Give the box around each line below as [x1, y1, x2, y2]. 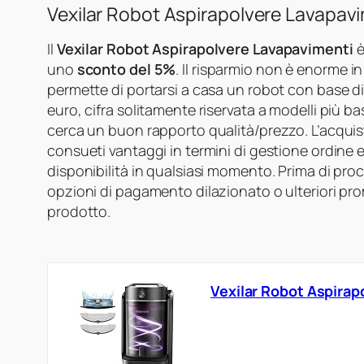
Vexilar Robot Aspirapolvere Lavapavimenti [56, 39, 353, 59]
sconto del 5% [76, 59, 176, 80]
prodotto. [47, 201, 111, 222]
